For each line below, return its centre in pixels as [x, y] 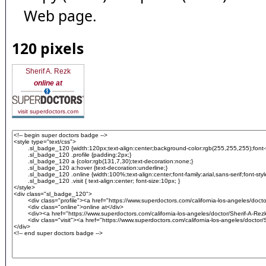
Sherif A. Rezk [48, 71]
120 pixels [48, 48]
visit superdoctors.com [48, 111]
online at [48, 83]
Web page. [60, 16]
